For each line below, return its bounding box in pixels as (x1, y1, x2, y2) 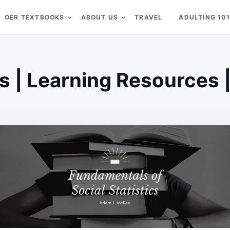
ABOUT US (81, 13, 119, 21)
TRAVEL (135, 13, 163, 21)
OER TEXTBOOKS (5, 13, 65, 21)
